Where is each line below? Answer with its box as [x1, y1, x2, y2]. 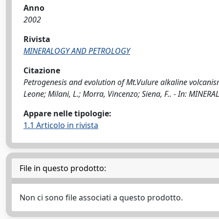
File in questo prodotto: [20, 163, 106, 174]
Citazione [23, 65, 60, 76]
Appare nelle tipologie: [23, 108, 111, 119]
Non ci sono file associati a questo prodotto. [20, 192, 183, 203]
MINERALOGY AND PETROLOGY [23, 45, 130, 56]
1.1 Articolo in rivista [23, 120, 98, 131]
